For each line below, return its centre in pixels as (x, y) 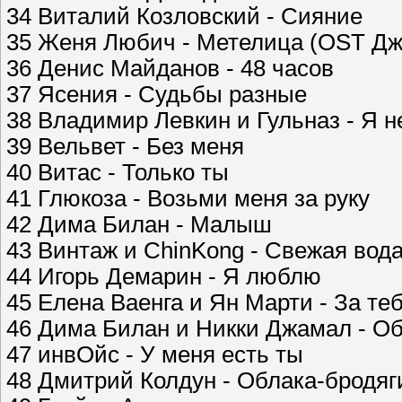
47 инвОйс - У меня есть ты (155, 355)
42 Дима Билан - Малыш (139, 225)
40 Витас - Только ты (118, 173)
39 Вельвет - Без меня (125, 147)
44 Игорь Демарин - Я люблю (164, 277)
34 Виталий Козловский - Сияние (184, 17)
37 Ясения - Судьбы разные (157, 95)
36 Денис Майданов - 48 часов (170, 69)
